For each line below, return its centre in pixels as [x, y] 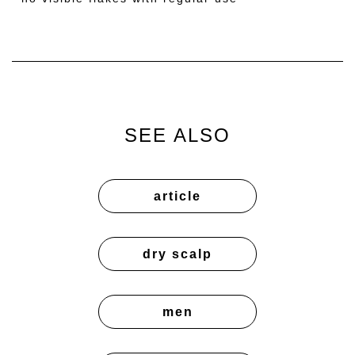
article [177, 196]
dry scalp [177, 254]
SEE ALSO [177, 135]
